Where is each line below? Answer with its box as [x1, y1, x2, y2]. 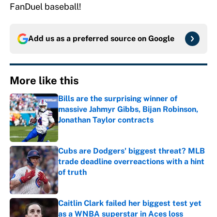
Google [148, 34, 174, 44]
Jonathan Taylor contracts [58, 115, 154, 125]
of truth [58, 168, 87, 177]
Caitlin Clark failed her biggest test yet [58, 199, 201, 208]
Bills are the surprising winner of [58, 94, 177, 104]
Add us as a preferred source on [28, 34, 148, 44]
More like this [10, 74, 79, 87]
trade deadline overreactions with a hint [58, 157, 204, 167]
